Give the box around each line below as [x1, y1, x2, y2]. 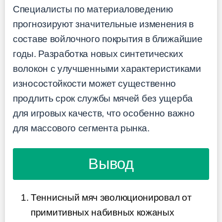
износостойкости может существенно [13, 78, 176, 89]
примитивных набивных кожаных [31, 207, 174, 218]
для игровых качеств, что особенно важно [13, 108, 195, 119]
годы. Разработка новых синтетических [13, 49, 183, 59]
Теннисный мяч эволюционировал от [31, 192, 192, 203]
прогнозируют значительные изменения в [13, 19, 194, 30]
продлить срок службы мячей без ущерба [13, 93, 193, 104]
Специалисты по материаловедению [13, 4, 173, 15]
